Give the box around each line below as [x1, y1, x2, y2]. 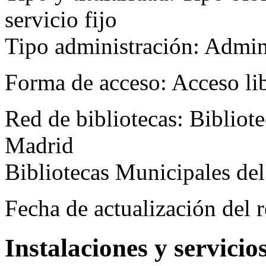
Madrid [5, 132, 74, 158]
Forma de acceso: [5, 69, 172, 95]
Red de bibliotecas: [5, 105, 189, 131]
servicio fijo [5, 6, 117, 32]
